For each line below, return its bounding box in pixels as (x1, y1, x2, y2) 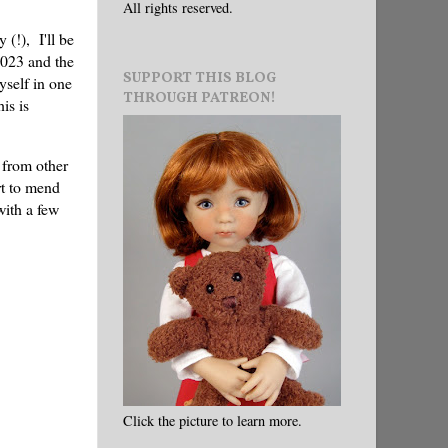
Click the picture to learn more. (123, 410, 302, 430)
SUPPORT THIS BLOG (123, 67, 276, 88)
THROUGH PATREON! (123, 87, 276, 108)
